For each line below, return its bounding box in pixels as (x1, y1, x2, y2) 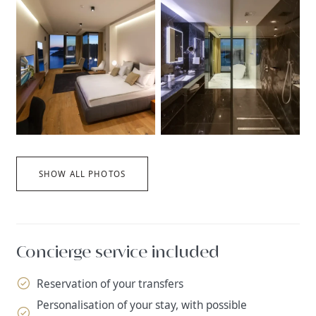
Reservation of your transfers (36, 276, 183, 291)
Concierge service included (16, 241, 220, 265)
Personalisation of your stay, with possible (36, 298, 247, 313)
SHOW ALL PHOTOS (38, 168, 126, 179)
